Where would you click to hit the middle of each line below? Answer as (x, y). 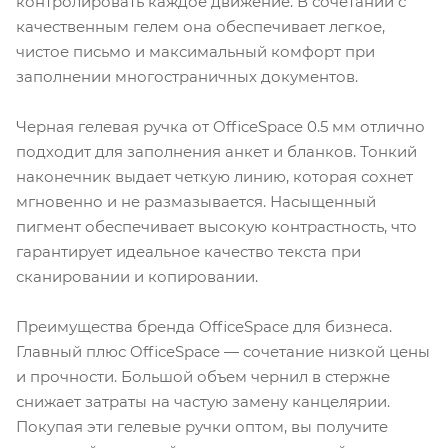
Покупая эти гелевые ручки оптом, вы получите (202, 426)
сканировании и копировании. (137, 276)
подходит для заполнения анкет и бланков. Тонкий (216, 151)
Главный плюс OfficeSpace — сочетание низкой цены (223, 351)
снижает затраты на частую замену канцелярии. (203, 401)
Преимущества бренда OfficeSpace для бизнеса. (204, 326)
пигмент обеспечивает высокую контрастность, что (216, 226)
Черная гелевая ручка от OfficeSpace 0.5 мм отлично (220, 126)
